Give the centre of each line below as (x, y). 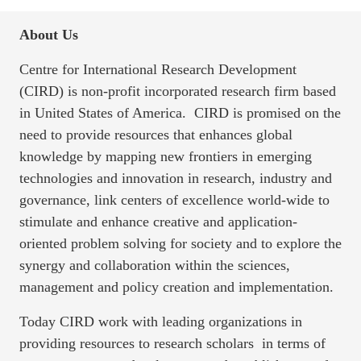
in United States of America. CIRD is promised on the (180, 112)
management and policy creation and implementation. (176, 286)
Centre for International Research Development (158, 69)
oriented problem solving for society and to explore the (180, 243)
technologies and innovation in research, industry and (176, 178)
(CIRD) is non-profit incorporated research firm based (178, 91)
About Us (49, 34)
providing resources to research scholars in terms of (172, 343)
